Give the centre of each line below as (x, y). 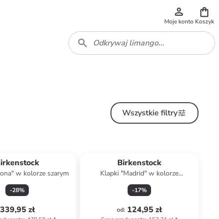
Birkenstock (139, 163)
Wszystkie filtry (150, 113)
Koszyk (204, 22)
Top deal (17, 149)
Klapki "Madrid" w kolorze (139, 173)
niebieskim (139, 183)
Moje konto (179, 22)
